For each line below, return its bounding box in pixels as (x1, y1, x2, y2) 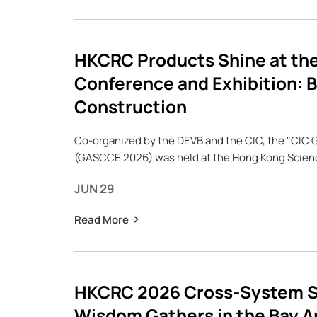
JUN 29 (74, 180, 115, 197)
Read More (74, 212, 129, 227)
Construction (74, 95, 187, 118)
